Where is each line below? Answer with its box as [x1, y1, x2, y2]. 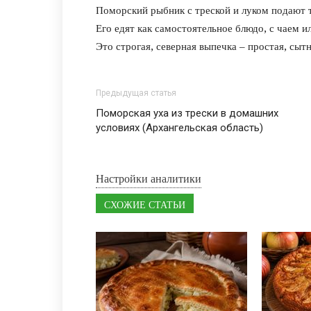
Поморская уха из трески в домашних [96, 107, 278, 119]
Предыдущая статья [96, 88, 176, 98]
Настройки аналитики [96, 172, 201, 185]
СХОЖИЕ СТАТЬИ [104, 198, 185, 212]
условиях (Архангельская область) [96, 121, 263, 134]
